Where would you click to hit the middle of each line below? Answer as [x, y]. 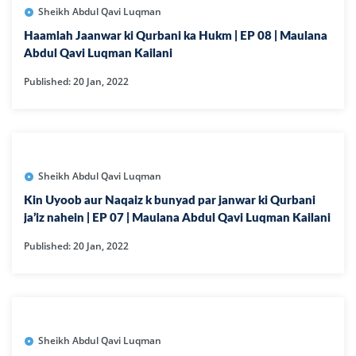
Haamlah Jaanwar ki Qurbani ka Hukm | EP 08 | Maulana [176, 36]
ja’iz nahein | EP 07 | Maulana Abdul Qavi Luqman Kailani [177, 219]
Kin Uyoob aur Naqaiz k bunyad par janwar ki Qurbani [170, 201]
